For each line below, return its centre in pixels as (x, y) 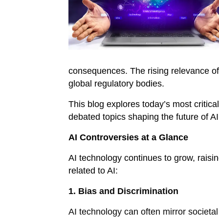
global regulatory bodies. (116, 84)
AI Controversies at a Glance (130, 138)
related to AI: (93, 171)
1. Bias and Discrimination (123, 191)
